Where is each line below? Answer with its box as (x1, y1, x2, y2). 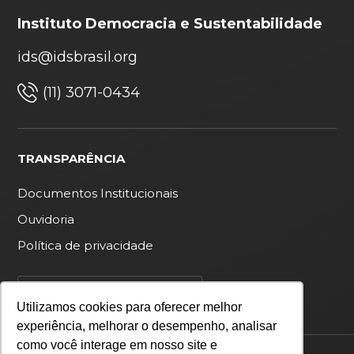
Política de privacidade (17, 237, 154, 253)
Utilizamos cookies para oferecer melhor (17, 300, 243, 314)
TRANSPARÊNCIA (17, 150, 126, 166)
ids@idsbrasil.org (17, 48, 138, 66)
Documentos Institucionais (17, 185, 179, 201)
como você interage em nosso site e (17, 338, 218, 352)
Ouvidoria (17, 211, 75, 227)
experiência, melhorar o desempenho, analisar (17, 319, 277, 333)
